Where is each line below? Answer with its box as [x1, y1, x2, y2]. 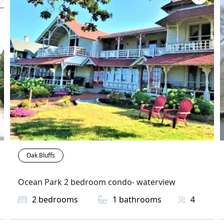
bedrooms [38, 194, 78, 205]
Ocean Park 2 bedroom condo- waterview [18, 176, 175, 188]
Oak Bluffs [26, 151, 55, 160]
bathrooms [119, 194, 161, 205]
